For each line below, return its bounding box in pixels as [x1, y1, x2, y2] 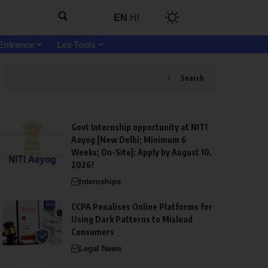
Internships [78, 176, 121, 186]
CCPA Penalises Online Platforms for [71, 201, 212, 212]
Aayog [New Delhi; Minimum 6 [71, 134, 187, 145]
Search [180, 73, 204, 83]
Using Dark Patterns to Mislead [71, 214, 193, 224]
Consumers [71, 226, 114, 237]
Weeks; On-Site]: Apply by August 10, [71, 147, 212, 157]
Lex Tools [57, 39, 96, 50]
